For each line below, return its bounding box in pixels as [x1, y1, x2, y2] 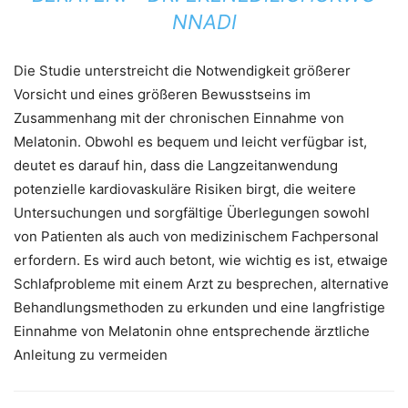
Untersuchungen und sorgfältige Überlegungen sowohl [14, 204, 370, 222]
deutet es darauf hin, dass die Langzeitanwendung [14, 157, 338, 175]
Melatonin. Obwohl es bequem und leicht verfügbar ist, [14, 133, 367, 151]
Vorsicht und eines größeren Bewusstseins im [14, 86, 311, 104]
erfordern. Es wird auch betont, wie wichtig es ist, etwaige [14, 251, 388, 270]
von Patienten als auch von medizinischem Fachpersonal [14, 228, 379, 246]
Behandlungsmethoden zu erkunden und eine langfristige [14, 299, 385, 317]
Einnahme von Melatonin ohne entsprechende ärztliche [14, 322, 370, 341]
